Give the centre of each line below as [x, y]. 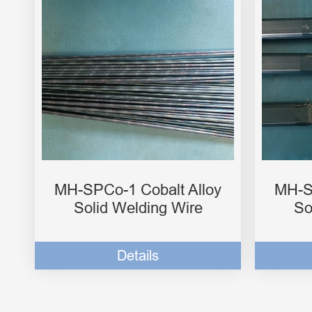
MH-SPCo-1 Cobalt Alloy [138, 190]
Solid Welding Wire [138, 208]
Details [138, 256]
